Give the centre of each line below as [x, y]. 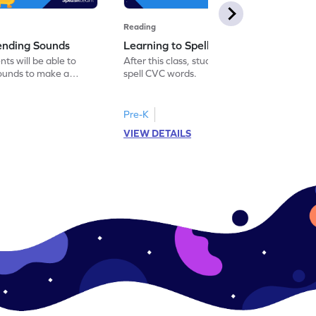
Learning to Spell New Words [197, 45]
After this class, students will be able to [208, 60]
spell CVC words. [160, 73]
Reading [140, 26]
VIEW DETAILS [158, 133]
